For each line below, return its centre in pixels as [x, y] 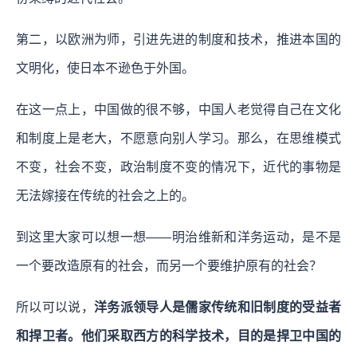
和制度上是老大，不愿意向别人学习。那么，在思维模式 [178, 138]
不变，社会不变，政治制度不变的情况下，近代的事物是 [178, 167]
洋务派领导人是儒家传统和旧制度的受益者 [218, 307]
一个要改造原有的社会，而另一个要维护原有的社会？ [169, 265]
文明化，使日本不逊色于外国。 [105, 68]
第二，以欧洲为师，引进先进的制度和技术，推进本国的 [178, 39]
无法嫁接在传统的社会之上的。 [105, 195]
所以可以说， [55, 307]
